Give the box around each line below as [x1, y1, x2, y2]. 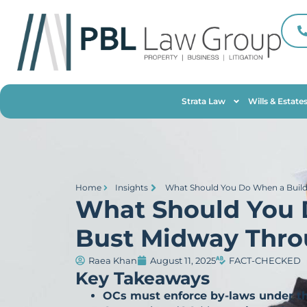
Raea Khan [88, 254, 137, 266]
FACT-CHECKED [229, 254, 301, 266]
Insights [115, 182, 148, 193]
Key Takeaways [75, 267, 210, 288]
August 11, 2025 [150, 254, 216, 266]
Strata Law [181, 95, 225, 106]
